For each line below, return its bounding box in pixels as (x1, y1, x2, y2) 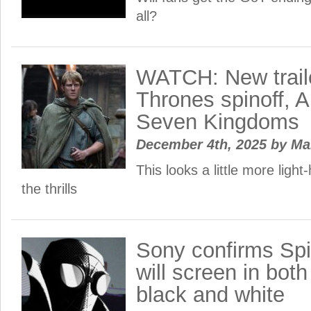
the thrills (22, 181, 77, 196)
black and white (136, 283, 285, 307)
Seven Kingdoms (136, 110, 299, 134)
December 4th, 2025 (136, 137, 271, 152)
